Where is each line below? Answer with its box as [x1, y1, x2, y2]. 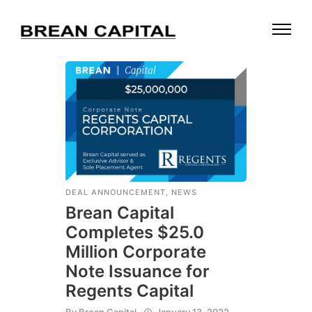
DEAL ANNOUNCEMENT [65, 187, 166, 198]
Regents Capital [65, 281, 194, 302]
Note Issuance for [65, 261, 210, 282]
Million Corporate [65, 242, 206, 263]
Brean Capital [65, 203, 174, 224]
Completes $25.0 [65, 222, 204, 243]
